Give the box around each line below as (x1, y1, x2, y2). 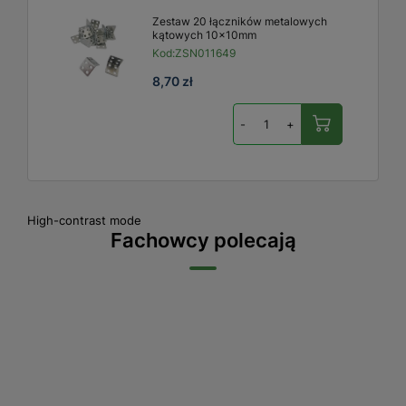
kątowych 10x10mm (152, 27, 256, 42)
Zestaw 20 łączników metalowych (152, 14, 327, 28)
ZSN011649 (175, 45, 236, 60)
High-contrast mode (27, 212, 141, 227)
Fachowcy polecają (110, 227, 296, 252)
